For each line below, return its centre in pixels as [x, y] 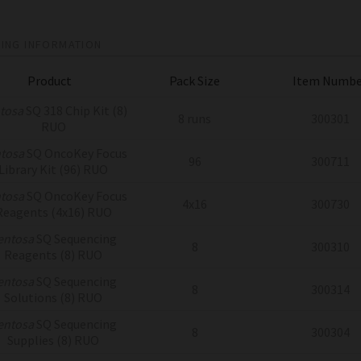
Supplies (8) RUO [53, 340]
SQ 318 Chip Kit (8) [75, 110]
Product [49, 80]
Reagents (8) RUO [53, 254]
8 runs [195, 118]
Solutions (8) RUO [53, 297]
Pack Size [195, 80]
